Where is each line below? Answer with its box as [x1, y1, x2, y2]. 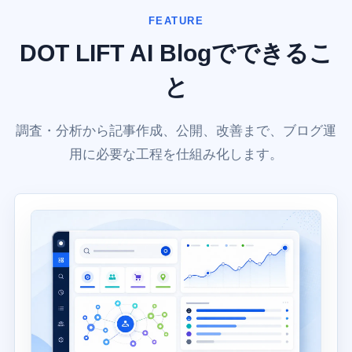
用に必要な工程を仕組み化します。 [69, 147, 283, 163]
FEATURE [148, 15, 204, 27]
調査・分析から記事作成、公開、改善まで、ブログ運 [16, 123, 336, 139]
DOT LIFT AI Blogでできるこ [19, 40, 333, 67]
